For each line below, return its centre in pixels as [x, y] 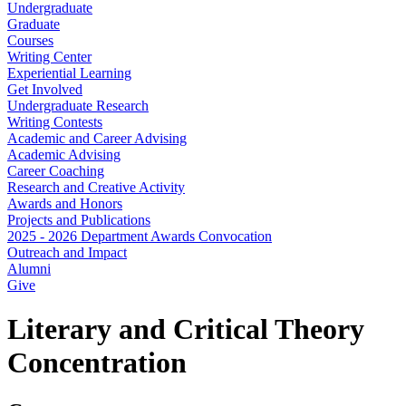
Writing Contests [55, 122]
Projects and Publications [79, 220]
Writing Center [49, 57]
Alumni [29, 269]
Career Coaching [56, 171]
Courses [30, 40]
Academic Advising [64, 155]
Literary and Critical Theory [186, 329]
